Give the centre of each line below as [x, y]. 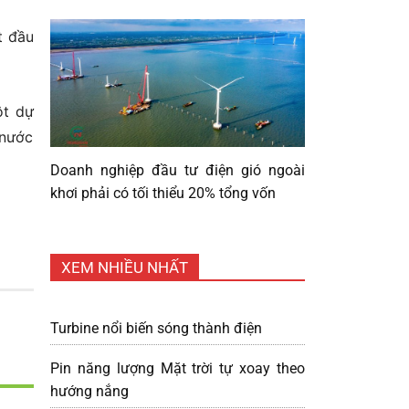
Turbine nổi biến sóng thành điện [156, 328]
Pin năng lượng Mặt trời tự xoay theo [178, 368]
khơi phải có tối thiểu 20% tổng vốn [163, 193]
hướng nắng [89, 391]
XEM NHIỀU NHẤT [125, 267]
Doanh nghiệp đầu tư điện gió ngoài [178, 170]
